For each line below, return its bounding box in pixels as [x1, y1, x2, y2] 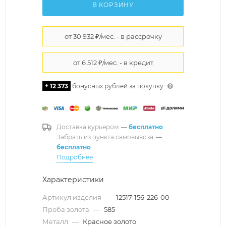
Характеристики [42, 175, 104, 184]
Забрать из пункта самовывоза [56, 133, 153, 141]
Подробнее [56, 153, 93, 161]
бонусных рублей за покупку [71, 82, 165, 90]
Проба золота [42, 205, 91, 213]
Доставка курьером [56, 123, 119, 131]
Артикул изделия [42, 193, 103, 201]
